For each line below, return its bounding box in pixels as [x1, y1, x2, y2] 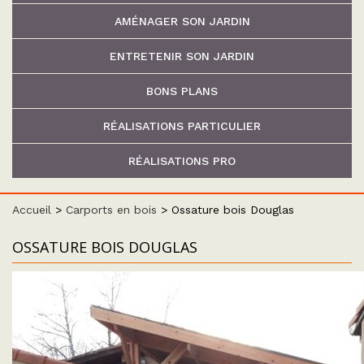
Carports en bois [66, 203, 157, 216]
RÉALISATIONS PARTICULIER [103, 119, 261, 132]
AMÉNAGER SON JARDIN [114, 15, 250, 28]
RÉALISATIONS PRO [128, 154, 236, 167]
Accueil [12, 203, 51, 216]
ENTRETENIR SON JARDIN [110, 50, 254, 63]
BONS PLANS [146, 84, 218, 97]
